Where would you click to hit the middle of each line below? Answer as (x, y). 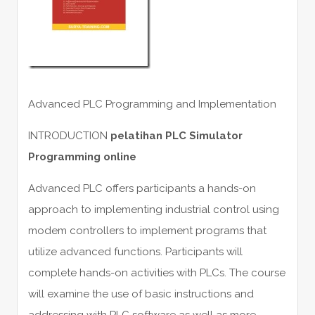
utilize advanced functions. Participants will (135, 251)
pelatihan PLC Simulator (176, 135)
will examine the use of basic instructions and (141, 294)
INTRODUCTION (69, 135)
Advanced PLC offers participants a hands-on (142, 188)
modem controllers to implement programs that (147, 230)
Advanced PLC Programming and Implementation (152, 104)
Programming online (82, 156)
